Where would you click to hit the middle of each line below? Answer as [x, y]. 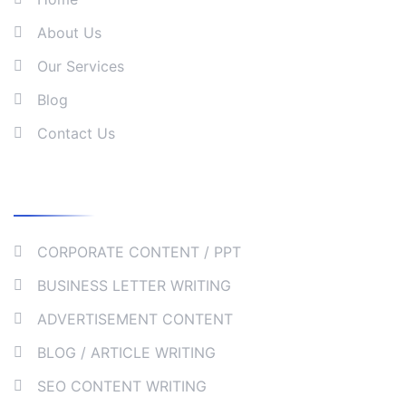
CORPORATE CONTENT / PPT [139, 252]
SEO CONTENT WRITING [122, 386]
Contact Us [76, 133]
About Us [69, 33]
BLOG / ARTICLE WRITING [126, 353]
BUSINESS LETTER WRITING [134, 285]
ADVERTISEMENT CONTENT [135, 319]
